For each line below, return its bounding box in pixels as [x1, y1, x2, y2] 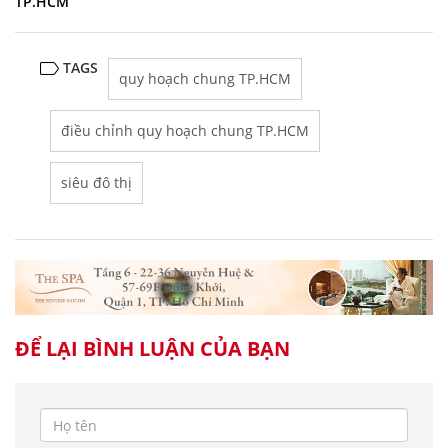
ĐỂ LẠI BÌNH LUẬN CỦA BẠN [15, 335, 290, 363]
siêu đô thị [61, 172, 132, 192]
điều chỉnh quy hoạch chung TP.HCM [61, 120, 309, 140]
